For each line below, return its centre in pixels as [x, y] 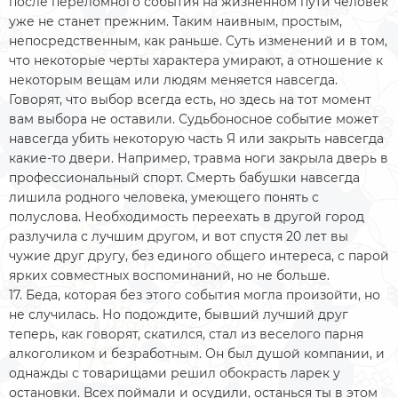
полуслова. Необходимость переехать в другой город [187, 216]
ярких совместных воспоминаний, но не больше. [171, 275]
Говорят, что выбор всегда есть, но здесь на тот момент [190, 99]
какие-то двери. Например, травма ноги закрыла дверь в [199, 158]
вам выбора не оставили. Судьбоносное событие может [194, 119]
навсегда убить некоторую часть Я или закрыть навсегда [196, 138]
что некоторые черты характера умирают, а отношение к [196, 60]
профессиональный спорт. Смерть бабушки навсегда [184, 177]
